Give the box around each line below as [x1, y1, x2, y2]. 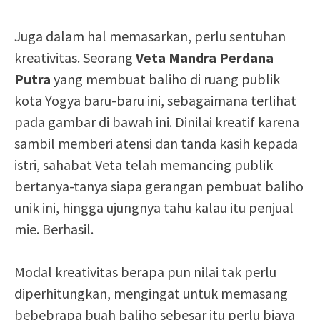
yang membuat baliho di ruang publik [51, 70, 280, 88]
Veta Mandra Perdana [136, 49, 274, 66]
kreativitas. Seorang [14, 49, 136, 66]
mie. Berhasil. [14, 220, 94, 238]
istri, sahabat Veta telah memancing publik [14, 156, 273, 174]
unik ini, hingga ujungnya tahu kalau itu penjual [14, 199, 294, 216]
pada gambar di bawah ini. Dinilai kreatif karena [14, 113, 299, 131]
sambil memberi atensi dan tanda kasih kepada [14, 134, 298, 152]
